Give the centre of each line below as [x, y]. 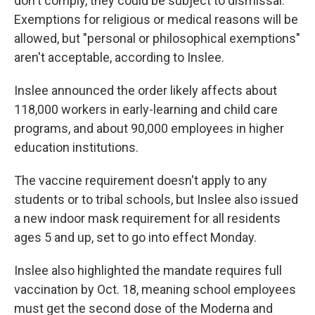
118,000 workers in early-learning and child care [146, 110]
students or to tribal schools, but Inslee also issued [156, 200]
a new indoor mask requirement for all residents [147, 219]
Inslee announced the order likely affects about [146, 91]
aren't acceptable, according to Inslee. [119, 58]
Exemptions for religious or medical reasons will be [156, 20]
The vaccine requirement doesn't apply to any [141, 181]
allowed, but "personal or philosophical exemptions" [157, 39]
